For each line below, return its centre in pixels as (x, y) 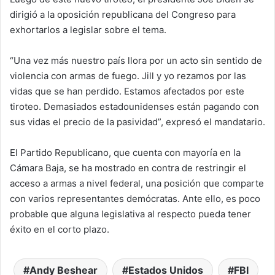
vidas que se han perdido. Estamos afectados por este (127, 91)
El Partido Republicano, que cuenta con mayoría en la (125, 153)
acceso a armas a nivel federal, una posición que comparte (137, 184)
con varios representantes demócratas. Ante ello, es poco (135, 199)
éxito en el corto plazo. (60, 230)
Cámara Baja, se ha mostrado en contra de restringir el (128, 168)
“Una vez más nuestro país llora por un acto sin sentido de (136, 61)
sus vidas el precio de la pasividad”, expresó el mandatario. (137, 122)
